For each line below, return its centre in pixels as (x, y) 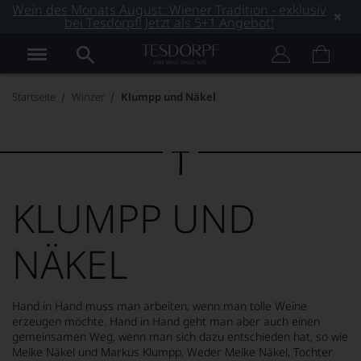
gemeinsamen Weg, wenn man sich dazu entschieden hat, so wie (180, 336)
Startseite (34, 97)
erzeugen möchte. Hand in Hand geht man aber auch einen (166, 321)
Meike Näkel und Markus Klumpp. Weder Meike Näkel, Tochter (172, 352)
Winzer (88, 97)
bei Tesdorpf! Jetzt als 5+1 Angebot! (169, 23)
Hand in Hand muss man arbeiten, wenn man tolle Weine (160, 306)
